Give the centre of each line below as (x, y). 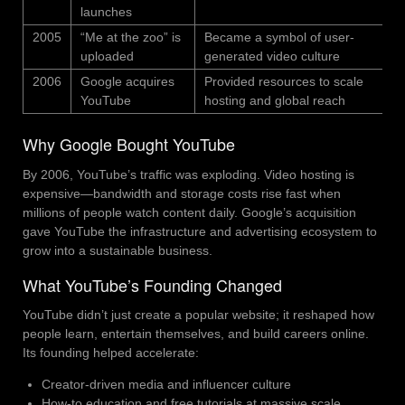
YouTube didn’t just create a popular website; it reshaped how (198, 315)
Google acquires (127, 81)
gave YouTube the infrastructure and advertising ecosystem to (200, 231)
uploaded (107, 56)
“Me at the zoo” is (131, 37)
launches (106, 11)
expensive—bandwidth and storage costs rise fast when (182, 193)
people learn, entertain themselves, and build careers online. (196, 334)
